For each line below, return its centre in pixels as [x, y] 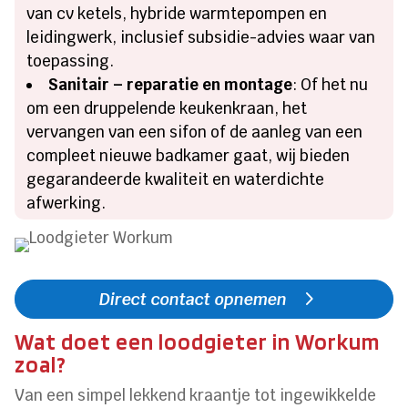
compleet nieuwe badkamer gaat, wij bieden [189, 156]
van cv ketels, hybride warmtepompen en [177, 14]
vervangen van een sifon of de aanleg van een [195, 133]
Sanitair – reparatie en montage [171, 85]
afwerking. [66, 204]
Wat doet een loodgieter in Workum [198, 342]
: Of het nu [331, 85]
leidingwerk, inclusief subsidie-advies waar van [201, 38]
